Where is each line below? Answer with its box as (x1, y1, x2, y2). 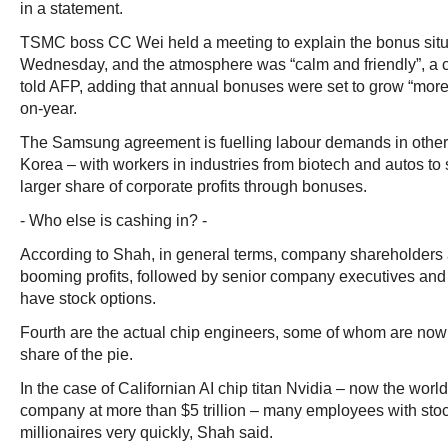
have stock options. (20, 290, 156, 307)
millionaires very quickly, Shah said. (20, 424, 273, 441)
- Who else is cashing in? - (20, 212, 207, 229)
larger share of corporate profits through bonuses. (20, 178, 367, 195)
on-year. (20, 100, 77, 117)
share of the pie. (20, 346, 133, 363)
